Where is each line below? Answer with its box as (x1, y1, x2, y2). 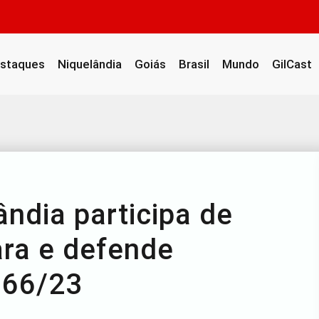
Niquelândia (58, 57, 122, 71)
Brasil (179, 57, 209, 71)
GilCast (272, 57, 312, 71)
